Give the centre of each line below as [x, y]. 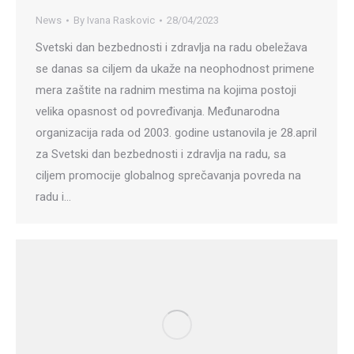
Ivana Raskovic [121, 21]
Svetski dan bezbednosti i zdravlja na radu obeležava [171, 48]
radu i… [53, 197]
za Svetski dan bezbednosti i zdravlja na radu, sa [161, 154]
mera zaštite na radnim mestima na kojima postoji [166, 90]
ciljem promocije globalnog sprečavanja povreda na [168, 176]
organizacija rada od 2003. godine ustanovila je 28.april [176, 133]
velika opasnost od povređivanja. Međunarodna [158, 112]
